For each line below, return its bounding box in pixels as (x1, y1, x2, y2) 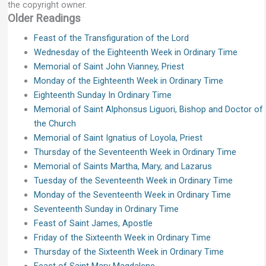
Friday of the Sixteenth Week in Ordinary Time (33, 232, 211, 243)
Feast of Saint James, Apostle (33, 217, 153, 229)
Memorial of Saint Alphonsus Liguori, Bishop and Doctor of (33, 103, 263, 115)
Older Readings (7, 11, 81, 24)
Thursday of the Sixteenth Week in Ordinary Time (33, 246, 224, 257)
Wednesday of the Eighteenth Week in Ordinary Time (33, 46, 237, 58)
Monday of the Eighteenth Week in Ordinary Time (33, 75, 223, 86)
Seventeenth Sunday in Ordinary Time (33, 203, 179, 214)
